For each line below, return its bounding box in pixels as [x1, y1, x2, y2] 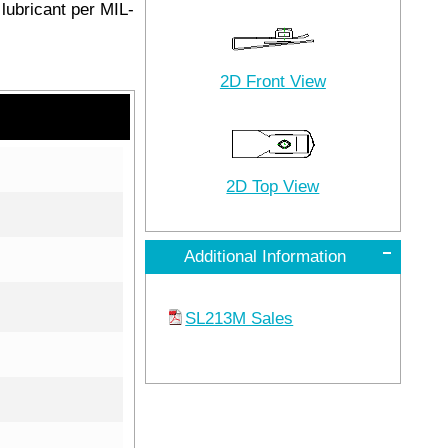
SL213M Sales [185, 308, 294, 328]
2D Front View [219, 71, 326, 91]
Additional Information [183, 246, 346, 266]
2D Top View [226, 176, 320, 196]
